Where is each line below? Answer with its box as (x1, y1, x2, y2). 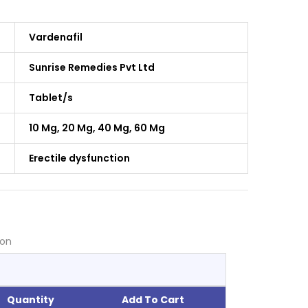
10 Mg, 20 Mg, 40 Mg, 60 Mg (29, 121, 165, 135)
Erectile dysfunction (29, 151, 130, 166)
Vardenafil (29, 30, 82, 45)
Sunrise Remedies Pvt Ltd (29, 60, 155, 75)
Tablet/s (29, 91, 73, 105)
